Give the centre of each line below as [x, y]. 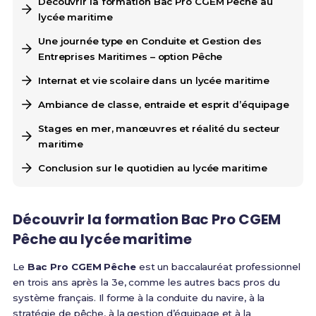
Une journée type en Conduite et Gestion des [150, 41]
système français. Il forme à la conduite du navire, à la [139, 298]
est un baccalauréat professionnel [218, 267]
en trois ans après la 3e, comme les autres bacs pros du [146, 282]
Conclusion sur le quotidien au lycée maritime [152, 168]
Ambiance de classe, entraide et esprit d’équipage [164, 105]
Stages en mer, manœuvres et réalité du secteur [159, 129]
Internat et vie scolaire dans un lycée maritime [154, 81]
